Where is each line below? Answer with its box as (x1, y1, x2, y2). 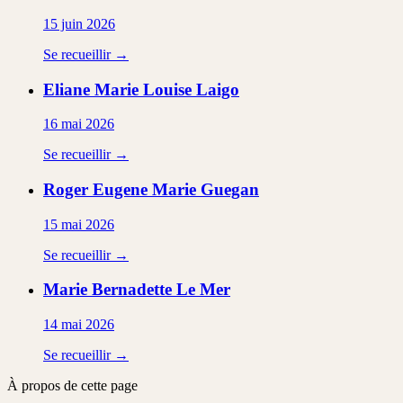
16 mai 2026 (43, 116, 114, 132)
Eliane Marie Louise (43, 79, 192, 99)
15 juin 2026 (43, 15, 115, 31)
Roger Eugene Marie (43, 179, 196, 199)
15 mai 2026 (43, 216, 114, 232)
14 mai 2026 (43, 317, 114, 333)
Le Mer (176, 280, 230, 300)
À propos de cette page (7, 378, 138, 394)
